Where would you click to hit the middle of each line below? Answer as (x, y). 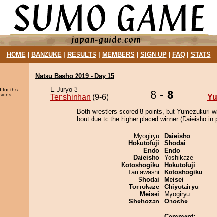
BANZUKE (46, 54)
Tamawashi (144, 172)
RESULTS (82, 54)
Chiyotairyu (181, 187)
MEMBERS (118, 54)
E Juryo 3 (64, 89)
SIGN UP (153, 54)
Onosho (176, 201)
